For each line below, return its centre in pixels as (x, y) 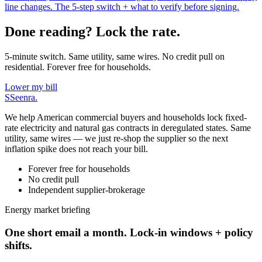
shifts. (18, 245)
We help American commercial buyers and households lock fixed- (126, 118)
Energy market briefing (47, 210)
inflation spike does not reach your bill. (76, 149)
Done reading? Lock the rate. (92, 32)
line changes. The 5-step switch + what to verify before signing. (122, 7)
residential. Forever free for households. (78, 67)
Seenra (23, 98)
